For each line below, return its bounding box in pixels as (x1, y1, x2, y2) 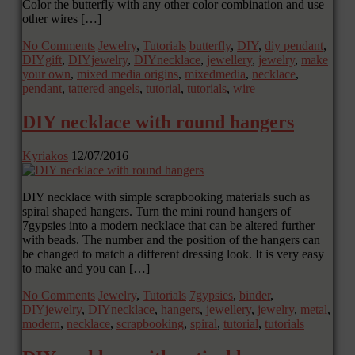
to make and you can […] (22, 261, 150, 275)
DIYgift (22, 52, 62, 67)
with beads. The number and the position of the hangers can (22, 232, 320, 246)
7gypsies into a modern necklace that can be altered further (22, 218, 315, 232)
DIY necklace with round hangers (22, 111, 294, 132)
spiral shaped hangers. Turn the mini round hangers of (22, 204, 291, 218)
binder (239, 288, 270, 302)
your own (22, 67, 71, 81)
